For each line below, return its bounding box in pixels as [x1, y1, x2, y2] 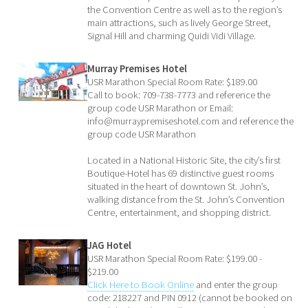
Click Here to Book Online [87, 278, 195, 291]
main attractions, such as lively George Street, [87, 16, 272, 29]
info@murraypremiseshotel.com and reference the [87, 115, 294, 128]
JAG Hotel [87, 239, 132, 252]
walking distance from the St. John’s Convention [87, 193, 285, 206]
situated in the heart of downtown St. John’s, [87, 180, 270, 193]
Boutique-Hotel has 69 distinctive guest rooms [87, 167, 274, 180]
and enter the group [194, 278, 278, 291]
